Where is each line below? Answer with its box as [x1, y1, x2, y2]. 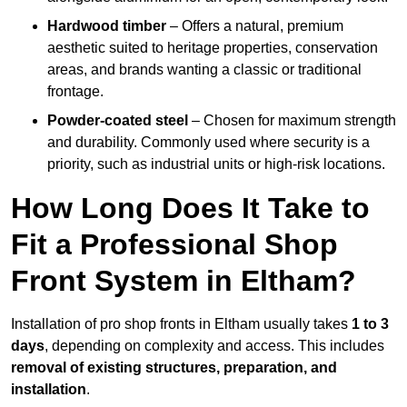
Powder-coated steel [47, 113, 188, 129]
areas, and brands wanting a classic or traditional [47, 62, 362, 78]
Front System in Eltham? [11, 264, 356, 298]
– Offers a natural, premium [166, 18, 343, 35]
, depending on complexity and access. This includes [45, 338, 384, 354]
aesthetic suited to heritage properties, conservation [47, 40, 378, 56]
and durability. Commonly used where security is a [47, 134, 370, 151]
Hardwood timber [47, 18, 166, 35]
